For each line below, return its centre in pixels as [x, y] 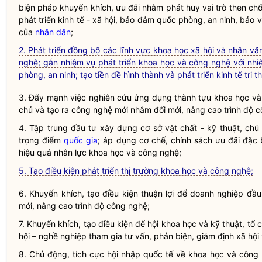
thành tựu [193, 97]
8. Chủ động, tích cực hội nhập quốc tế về [104, 254]
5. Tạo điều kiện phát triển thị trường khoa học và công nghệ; [136, 170]
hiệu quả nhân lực [54, 152]
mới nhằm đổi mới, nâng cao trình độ [184, 110]
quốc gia [81, 140]
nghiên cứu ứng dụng [130, 97]
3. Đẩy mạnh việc [54, 97]
